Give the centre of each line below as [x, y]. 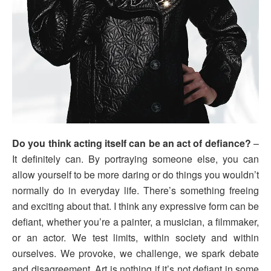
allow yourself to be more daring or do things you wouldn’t [135, 175]
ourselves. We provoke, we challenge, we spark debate [135, 253]
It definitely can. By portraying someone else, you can [135, 159]
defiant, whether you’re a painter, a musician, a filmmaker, [135, 222]
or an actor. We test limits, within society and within [135, 238]
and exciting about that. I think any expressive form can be [135, 206]
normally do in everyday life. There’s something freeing [135, 191]
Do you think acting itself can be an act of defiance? [132, 143]
